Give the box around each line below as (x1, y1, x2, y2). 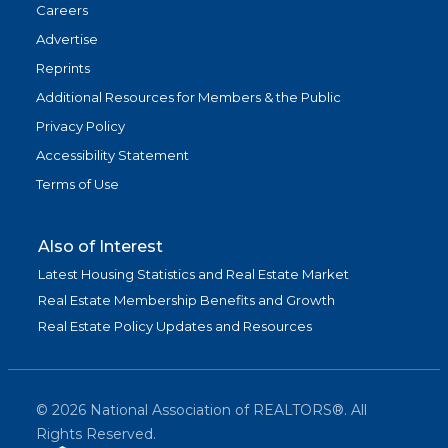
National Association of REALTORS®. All (86, 401, 367, 420)
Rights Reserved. (36, 425, 156, 444)
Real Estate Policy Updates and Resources (38, 318, 312, 335)
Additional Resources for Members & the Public (36, 89, 341, 106)
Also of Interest (38, 237, 163, 257)
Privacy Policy (36, 118, 125, 135)
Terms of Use (36, 176, 119, 193)
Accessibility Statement (36, 147, 189, 164)
